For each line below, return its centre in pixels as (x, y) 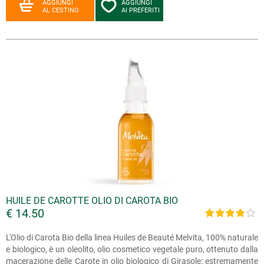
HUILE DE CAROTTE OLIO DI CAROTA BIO (92, 201)
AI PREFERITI (141, 10)
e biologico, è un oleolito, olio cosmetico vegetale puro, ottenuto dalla (132, 249)
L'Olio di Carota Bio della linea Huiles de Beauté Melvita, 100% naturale (132, 237)
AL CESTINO (61, 10)
